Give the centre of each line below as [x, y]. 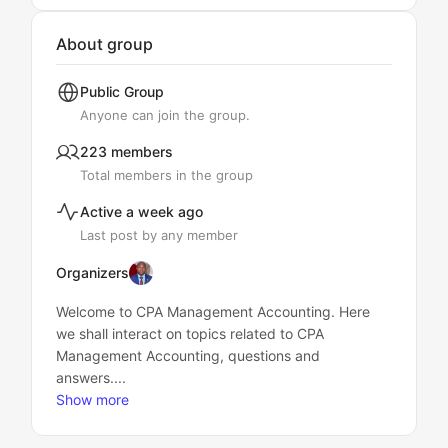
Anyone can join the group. [165, 115]
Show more [92, 399]
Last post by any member [159, 235]
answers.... [91, 377]
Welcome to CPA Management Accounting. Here [213, 311]
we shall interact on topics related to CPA [190, 333]
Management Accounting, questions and [188, 355]
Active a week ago [141, 211]
